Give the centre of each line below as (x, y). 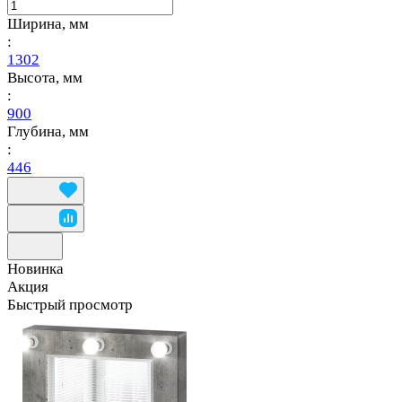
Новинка (35, 268)
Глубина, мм (48, 131)
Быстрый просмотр (70, 304)
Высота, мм (45, 77)
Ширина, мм (48, 23)
